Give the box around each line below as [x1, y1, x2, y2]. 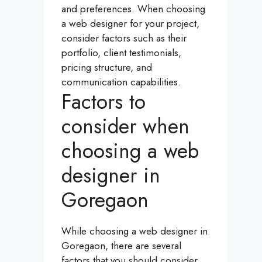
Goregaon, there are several [61, 239, 181, 253]
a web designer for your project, [61, 16, 199, 31]
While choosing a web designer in [61, 224, 208, 239]
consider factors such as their [61, 31, 187, 46]
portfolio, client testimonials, [61, 46, 181, 60]
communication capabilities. [61, 75, 181, 89]
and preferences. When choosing [61, 2, 205, 16]
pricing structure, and [61, 60, 152, 75]
